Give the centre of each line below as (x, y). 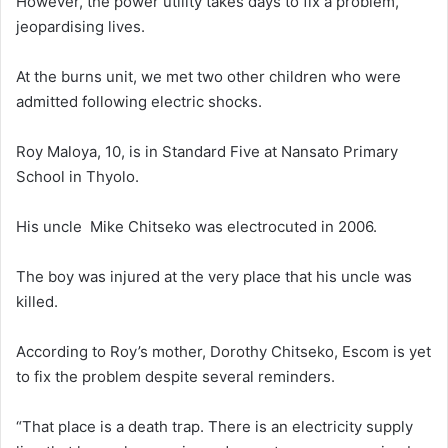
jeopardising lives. (80, 26)
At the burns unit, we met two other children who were (208, 76)
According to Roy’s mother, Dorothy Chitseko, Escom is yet (223, 351)
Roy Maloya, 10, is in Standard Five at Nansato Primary (207, 151)
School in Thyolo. (77, 176)
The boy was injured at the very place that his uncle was (214, 276)
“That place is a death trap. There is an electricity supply (214, 426)
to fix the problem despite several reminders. (175, 376)
